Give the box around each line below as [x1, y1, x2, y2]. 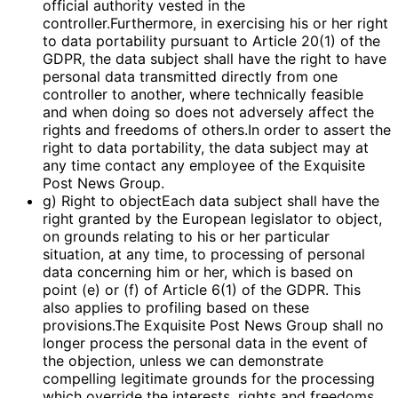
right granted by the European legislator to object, [43, 210, 382, 228]
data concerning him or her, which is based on [43, 263, 353, 282]
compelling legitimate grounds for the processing [43, 370, 375, 388]
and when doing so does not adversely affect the [43, 103, 374, 122]
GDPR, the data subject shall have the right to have [43, 50, 386, 68]
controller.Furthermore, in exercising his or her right [43, 14, 388, 33]
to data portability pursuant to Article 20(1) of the [43, 32, 380, 51]
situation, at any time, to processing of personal [43, 245, 365, 264]
